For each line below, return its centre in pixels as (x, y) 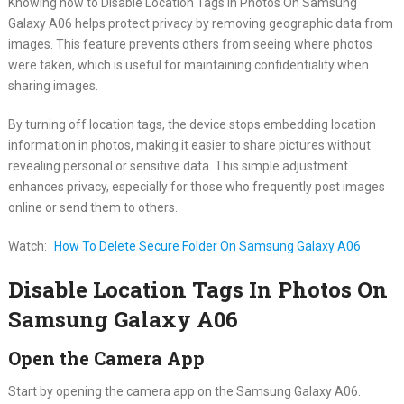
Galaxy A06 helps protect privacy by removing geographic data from (200, 23)
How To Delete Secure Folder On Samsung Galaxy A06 (207, 246)
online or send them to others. (92, 207)
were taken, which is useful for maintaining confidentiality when (188, 64)
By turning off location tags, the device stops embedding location (192, 124)
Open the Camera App (106, 358)
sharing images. (53, 85)
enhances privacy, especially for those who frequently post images (196, 186)
